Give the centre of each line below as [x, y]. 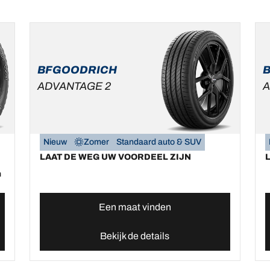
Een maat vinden [135, 207]
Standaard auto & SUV [159, 142]
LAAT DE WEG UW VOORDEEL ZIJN [116, 157]
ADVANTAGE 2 [74, 86]
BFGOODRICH [77, 70]
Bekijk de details [135, 236]
